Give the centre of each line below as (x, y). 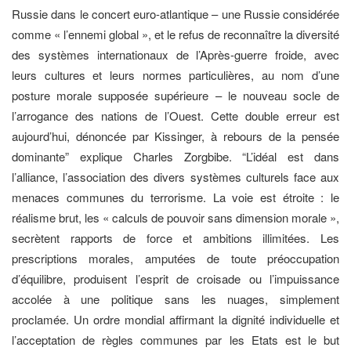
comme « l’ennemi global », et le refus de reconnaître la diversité (175, 34)
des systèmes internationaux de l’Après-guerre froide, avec (175, 54)
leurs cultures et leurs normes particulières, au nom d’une (175, 74)
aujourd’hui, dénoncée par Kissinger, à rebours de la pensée (175, 136)
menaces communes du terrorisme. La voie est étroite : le (175, 197)
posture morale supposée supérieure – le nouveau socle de (175, 95)
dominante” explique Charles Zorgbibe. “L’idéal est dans (175, 156)
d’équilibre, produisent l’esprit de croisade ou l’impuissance (175, 278)
